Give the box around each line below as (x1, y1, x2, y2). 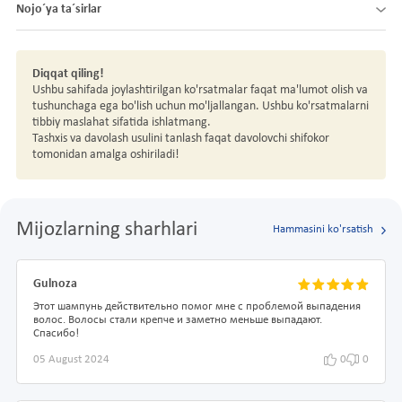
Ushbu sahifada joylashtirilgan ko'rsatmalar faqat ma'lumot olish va (32, 83, 368, 97)
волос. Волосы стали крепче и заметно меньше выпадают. (33, 314, 322, 326)
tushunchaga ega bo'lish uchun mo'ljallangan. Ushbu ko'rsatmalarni (32, 99, 369, 113)
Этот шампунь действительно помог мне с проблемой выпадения (33, 301, 361, 312)
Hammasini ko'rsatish (272, 224, 373, 236)
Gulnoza (33, 276, 77, 291)
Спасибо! (33, 328, 79, 339)
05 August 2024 (33, 354, 109, 365)
